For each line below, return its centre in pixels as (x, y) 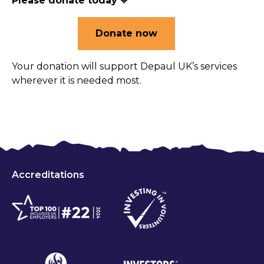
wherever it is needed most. (77, 80)
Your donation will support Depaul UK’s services (124, 66)
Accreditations (48, 174)
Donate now (126, 33)
